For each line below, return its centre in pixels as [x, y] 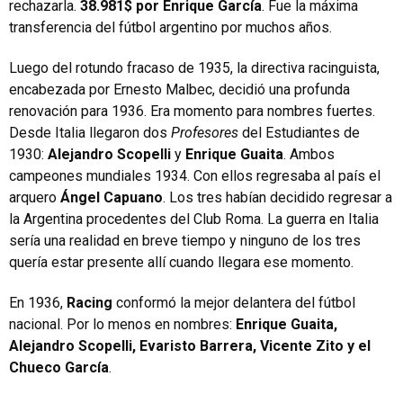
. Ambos [309, 154]
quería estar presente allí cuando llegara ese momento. [181, 262]
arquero [35, 197]
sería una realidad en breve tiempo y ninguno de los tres [185, 240]
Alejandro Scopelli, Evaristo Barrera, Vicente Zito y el [190, 345]
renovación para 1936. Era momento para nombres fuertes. [192, 111]
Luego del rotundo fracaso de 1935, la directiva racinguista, [194, 67]
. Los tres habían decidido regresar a [278, 197]
